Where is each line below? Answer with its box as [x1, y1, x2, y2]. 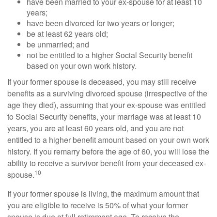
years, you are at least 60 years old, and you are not [7, 123, 184, 134]
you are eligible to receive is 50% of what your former [7, 200, 188, 211]
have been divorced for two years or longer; [27, 17, 174, 29]
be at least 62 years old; [27, 28, 108, 39]
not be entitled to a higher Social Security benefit [27, 49, 192, 61]
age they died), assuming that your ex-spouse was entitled [7, 99, 206, 110]
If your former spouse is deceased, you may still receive [7, 76, 196, 87]
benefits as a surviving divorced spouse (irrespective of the [7, 88, 207, 99]
